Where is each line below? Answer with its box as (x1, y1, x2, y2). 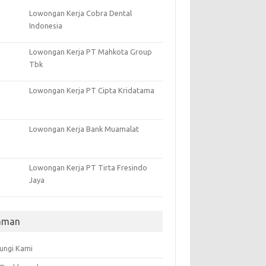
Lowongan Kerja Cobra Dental (29, 8, 132, 17)
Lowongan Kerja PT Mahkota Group (29, 47, 153, 56)
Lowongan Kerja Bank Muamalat (29, 124, 140, 133)
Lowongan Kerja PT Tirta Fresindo (29, 163, 148, 172)
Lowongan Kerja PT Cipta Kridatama (29, 85, 155, 94)
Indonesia (29, 21, 63, 30)
